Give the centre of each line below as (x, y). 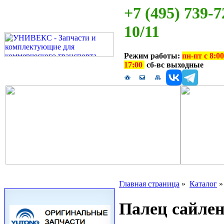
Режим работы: (153, 56)
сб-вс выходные (174, 65)
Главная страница (149, 184)
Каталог (203, 184)
